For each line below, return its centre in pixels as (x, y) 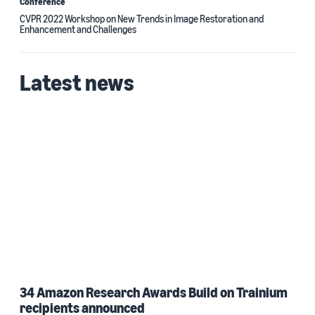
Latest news (77, 82)
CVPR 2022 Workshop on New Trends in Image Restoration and (142, 19)
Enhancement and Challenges (78, 29)
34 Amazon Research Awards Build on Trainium (154, 292)
